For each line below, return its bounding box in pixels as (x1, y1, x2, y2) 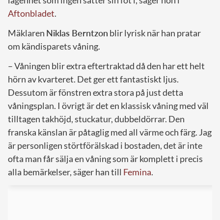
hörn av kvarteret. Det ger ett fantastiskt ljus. (8, 74, 179, 85)
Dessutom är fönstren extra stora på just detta (8, 87, 183, 98)
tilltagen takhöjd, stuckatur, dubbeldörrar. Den (8, 113, 185, 125)
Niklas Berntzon (46, 27, 108, 39)
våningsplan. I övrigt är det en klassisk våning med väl (8, 100, 209, 111)
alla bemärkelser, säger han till (8, 166, 123, 178)
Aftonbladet (8, 8, 55, 19)
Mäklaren (8, 27, 46, 39)
